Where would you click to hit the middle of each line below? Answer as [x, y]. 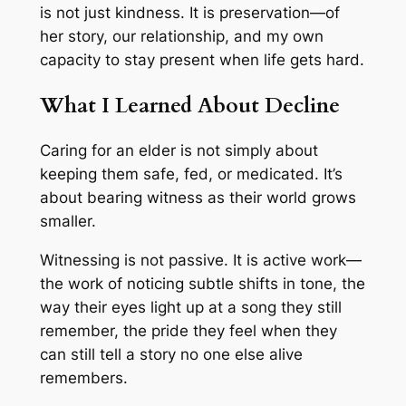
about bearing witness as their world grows [198, 197]
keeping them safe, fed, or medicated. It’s [191, 174]
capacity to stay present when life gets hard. [202, 60]
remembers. [83, 377]
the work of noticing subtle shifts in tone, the [202, 283]
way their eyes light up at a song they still [190, 307]
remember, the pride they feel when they [188, 330]
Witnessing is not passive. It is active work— [200, 260]
